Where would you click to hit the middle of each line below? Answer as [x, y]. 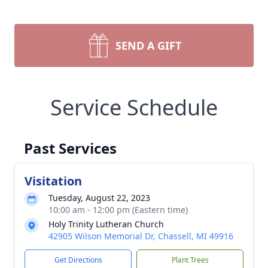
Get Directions [78, 260]
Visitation [53, 181]
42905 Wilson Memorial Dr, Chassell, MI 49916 [141, 236]
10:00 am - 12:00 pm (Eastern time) [118, 210]
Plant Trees [190, 260]
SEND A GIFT [148, 45]
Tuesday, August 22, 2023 [99, 198]
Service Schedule [134, 107]
